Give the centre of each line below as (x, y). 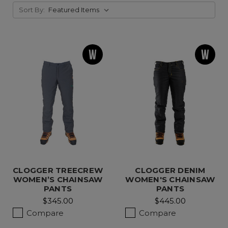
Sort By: (32, 10)
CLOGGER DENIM (170, 170)
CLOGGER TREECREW (58, 170)
